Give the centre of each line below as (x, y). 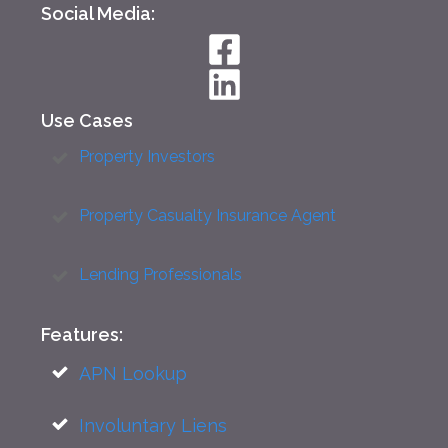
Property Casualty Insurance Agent (207, 215)
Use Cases (87, 120)
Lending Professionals (160, 274)
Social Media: (98, 13)
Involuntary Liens (153, 425)
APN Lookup (133, 373)
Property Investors (147, 156)
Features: (82, 334)
